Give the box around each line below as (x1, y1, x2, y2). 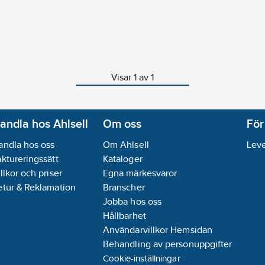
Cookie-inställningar (103, 253, 180, 263)
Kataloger (103, 153, 143, 164)
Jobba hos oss (103, 196, 162, 207)
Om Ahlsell (103, 139, 149, 150)
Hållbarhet (103, 210, 146, 221)
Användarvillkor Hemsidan (103, 224, 212, 235)
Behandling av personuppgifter (103, 238, 232, 250)
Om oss (103, 117, 141, 130)
